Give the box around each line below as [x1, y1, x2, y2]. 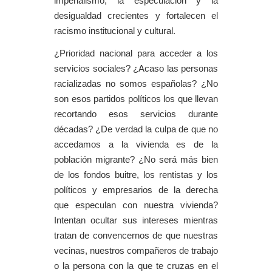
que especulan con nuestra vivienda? [54, 200, 218, 210]
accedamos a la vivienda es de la [54, 140, 218, 149]
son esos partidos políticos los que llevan [54, 94, 218, 104]
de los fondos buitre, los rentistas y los [54, 170, 218, 180]
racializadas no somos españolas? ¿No [54, 79, 218, 89]
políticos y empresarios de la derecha [54, 185, 218, 195]
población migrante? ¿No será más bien [54, 155, 218, 165]
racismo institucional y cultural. [54, 26, 175, 36]
